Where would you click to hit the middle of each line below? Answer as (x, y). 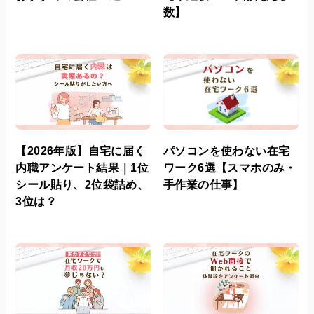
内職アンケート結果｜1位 (82, 167)
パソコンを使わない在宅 (226, 150)
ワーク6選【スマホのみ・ (230, 167)
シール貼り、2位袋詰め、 (82, 184)
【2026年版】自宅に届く (81, 150)
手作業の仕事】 (203, 184)
